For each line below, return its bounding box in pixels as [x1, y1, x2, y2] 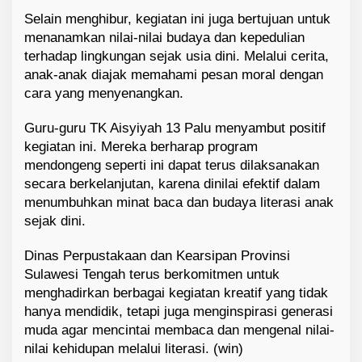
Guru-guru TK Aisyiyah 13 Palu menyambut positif [24, 120, 326, 137]
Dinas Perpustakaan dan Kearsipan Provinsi [24, 248, 290, 264]
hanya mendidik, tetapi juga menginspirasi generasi [24, 304, 333, 320]
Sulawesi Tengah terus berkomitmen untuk [24, 267, 280, 283]
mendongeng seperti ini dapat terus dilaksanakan [24, 158, 319, 174]
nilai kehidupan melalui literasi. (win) [24, 341, 243, 357]
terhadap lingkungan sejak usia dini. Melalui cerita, [24, 48, 329, 65]
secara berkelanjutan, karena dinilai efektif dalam [24, 176, 320, 192]
